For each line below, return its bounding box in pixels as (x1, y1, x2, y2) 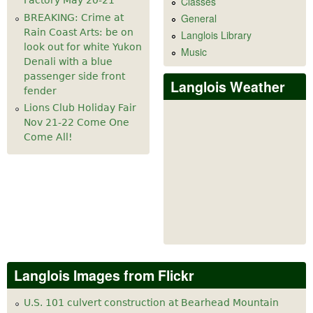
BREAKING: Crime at (24, 11, 124, 23)
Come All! (24, 131, 73, 143)
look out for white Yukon (24, 41, 142, 52)
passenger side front (24, 70, 125, 82)
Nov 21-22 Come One (24, 117, 129, 129)
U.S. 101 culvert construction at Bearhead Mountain (24, 297, 279, 309)
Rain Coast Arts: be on (24, 26, 133, 38)
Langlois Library (181, 27, 252, 42)
